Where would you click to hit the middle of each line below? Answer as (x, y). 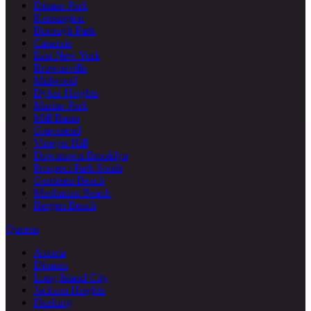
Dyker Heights (66, 92)
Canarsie (52, 42)
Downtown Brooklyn (81, 155)
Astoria (49, 252)
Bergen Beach (65, 205)
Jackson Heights (69, 289)
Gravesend (57, 130)
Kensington (59, 17)
